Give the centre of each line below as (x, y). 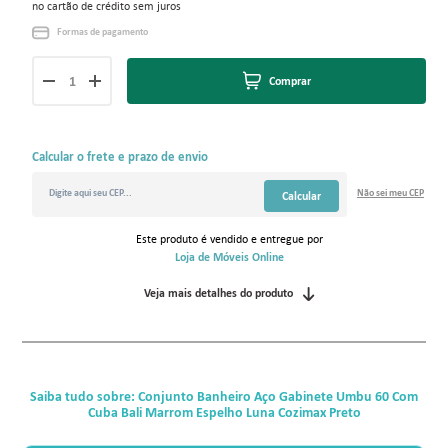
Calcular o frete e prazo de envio (120, 156)
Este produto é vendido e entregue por (229, 238)
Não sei (372, 192)
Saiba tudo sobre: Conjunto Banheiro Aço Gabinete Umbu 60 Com (224, 395)
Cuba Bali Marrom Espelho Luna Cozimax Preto (224, 411)
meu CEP (406, 192)
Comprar (289, 80)
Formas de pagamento (103, 31)
